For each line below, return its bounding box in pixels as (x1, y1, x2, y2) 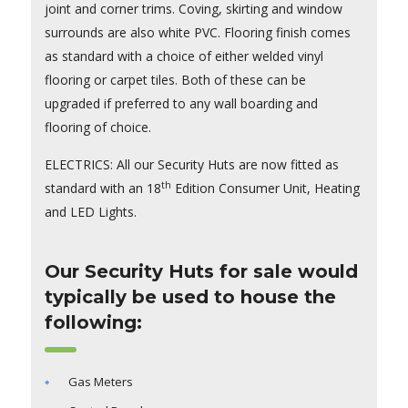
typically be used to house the (44, 286, 336, 309)
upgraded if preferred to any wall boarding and (44, 95, 318, 113)
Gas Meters (67, 373, 133, 391)
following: (44, 311, 142, 334)
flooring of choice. (44, 118, 151, 137)
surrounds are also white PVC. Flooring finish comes (44, 24, 351, 42)
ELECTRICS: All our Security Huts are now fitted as (44, 156, 339, 174)
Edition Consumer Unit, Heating (170, 179, 360, 198)
